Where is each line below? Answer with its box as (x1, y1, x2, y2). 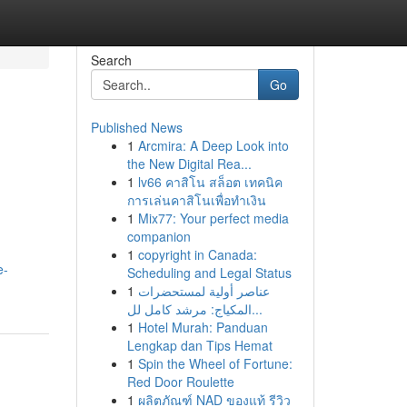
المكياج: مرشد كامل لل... (251, 300, 263, 318)
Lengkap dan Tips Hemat (126, 336, 273, 354)
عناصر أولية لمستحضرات (137, 282, 270, 300)
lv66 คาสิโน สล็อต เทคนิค (137, 173, 283, 191)
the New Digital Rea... (126, 154, 252, 173)
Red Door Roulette (126, 372, 234, 391)
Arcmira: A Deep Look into (137, 136, 289, 154)
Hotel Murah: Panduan (137, 318, 268, 336)
